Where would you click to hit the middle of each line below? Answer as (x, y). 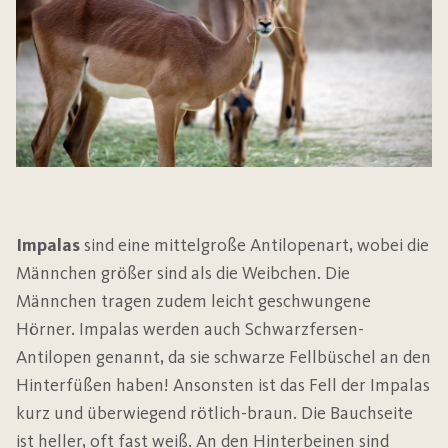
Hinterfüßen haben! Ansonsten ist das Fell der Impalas (223, 385)
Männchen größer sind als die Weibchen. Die (183, 273)
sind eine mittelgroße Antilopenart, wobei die (254, 245)
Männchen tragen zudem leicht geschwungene (193, 301)
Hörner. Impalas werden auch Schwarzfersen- (190, 329)
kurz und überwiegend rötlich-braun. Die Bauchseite (214, 413)
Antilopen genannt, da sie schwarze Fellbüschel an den (223, 357)
